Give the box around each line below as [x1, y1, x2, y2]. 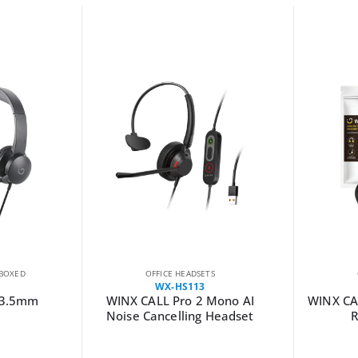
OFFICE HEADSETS [145, 267, 215, 279]
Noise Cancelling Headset [106, 307, 254, 324]
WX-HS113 [154, 279, 205, 293]
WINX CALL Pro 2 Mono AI [105, 292, 254, 308]
